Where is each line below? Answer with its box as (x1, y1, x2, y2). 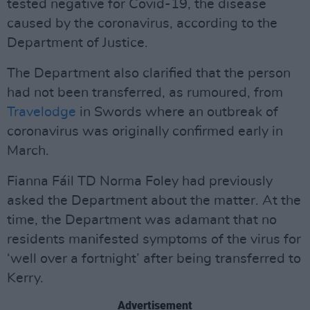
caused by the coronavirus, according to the (7, 17, 277, 30)
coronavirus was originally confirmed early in (7, 125, 283, 138)
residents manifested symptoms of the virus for (7, 232, 301, 246)
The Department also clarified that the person (7, 66, 291, 80)
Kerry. (7, 271, 44, 285)
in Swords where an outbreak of (76, 105, 278, 119)
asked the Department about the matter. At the (7, 194, 301, 208)
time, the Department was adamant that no (7, 213, 277, 227)
